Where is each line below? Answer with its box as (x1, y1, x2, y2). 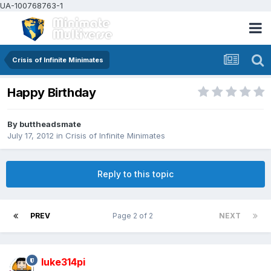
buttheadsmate (19, 119, 81, 129)
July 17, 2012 (7, 131, 54, 141)
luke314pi (41, 256, 85, 269)
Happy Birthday (7, 85, 96, 100)
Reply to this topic (97, 169, 174, 180)
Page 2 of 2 (113, 211, 157, 221)
